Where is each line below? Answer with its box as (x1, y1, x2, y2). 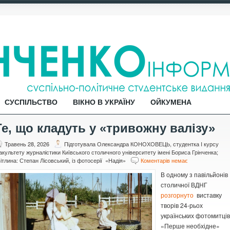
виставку (194, 190, 222, 199)
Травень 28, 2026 (5, 140, 49, 148)
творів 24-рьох (161, 201, 203, 209)
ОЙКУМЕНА (150, 98, 191, 106)
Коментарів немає (141, 156, 188, 164)
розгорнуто (161, 190, 194, 199)
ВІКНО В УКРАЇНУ (73, 98, 135, 106)
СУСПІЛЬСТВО (5, 98, 57, 106)
